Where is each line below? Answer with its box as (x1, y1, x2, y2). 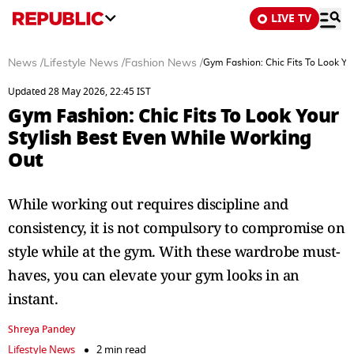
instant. (8, 289, 58, 308)
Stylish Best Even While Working (8, 123, 311, 153)
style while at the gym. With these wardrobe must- (8, 242, 341, 261)
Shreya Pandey (8, 322, 75, 337)
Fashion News (125, 58, 197, 69)
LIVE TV (271, 10, 311, 27)
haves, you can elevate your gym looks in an (8, 265, 299, 284)
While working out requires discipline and (8, 194, 288, 213)
